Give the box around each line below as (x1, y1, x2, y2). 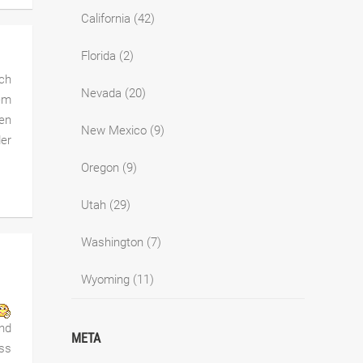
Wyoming (81, 271, 130, 287)
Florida (81, 48, 116, 63)
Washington (81, 234, 143, 250)
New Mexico (81, 122, 147, 138)
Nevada (81, 85, 122, 100)
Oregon (81, 160, 119, 175)
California (81, 11, 130, 26)
